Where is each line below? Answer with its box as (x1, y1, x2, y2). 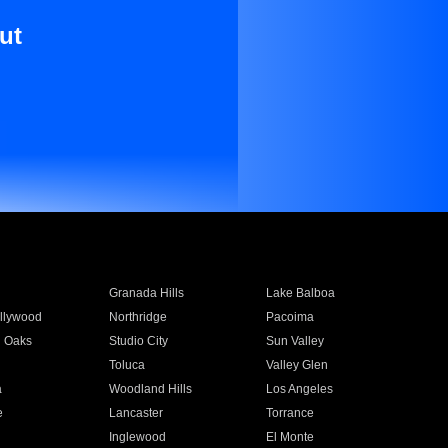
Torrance (266, 406, 315, 420)
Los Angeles (266, 382, 334, 396)
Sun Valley (266, 334, 325, 348)
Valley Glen (266, 358, 329, 372)
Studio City (108, 334, 168, 348)
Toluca (108, 358, 145, 372)
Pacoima (266, 310, 315, 324)
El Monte (266, 430, 315, 444)
